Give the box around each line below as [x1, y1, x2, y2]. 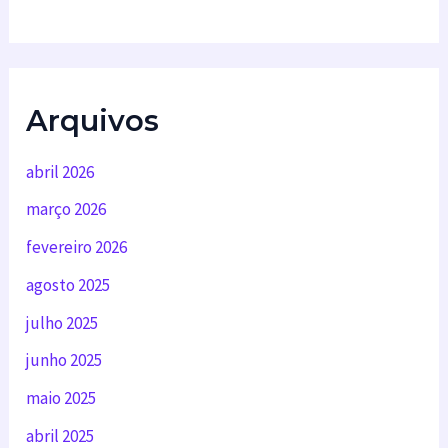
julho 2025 [26, 311, 99, 334]
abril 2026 [26, 160, 95, 183]
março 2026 [26, 198, 107, 221]
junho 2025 [26, 349, 103, 372]
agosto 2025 [26, 273, 111, 296]
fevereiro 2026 [26, 236, 128, 259]
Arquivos [26, 103, 160, 139]
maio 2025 [26, 387, 97, 410]
